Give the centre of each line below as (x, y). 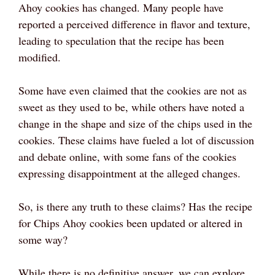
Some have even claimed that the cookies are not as (133, 90)
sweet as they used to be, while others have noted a (131, 107)
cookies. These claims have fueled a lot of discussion (136, 140)
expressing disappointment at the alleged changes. (130, 173)
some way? (43, 239)
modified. (40, 57)
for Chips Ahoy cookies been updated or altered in (130, 223)
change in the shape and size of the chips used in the (135, 123)
